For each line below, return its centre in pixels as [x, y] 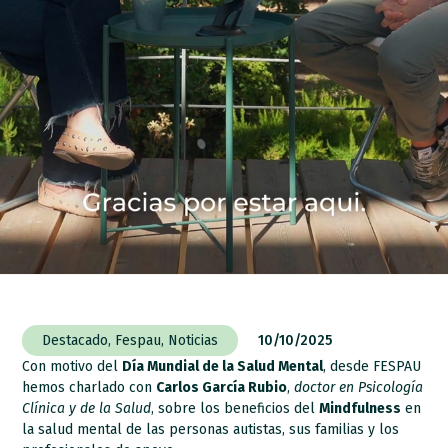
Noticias [193, 340]
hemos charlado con [89, 387]
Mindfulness [360, 408]
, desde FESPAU [372, 366]
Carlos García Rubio [222, 387]
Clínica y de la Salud [87, 408]
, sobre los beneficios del [235, 408]
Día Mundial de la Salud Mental [223, 366]
